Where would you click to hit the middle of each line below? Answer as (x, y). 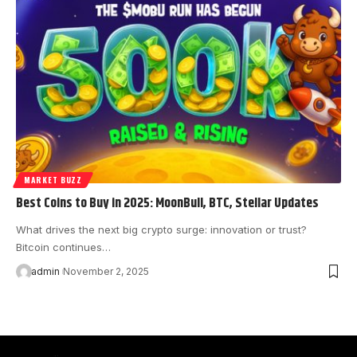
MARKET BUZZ (53, 179)
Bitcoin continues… (63, 247)
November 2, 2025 (106, 271)
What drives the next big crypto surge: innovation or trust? (161, 229)
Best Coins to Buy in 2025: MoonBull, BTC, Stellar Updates (167, 203)
